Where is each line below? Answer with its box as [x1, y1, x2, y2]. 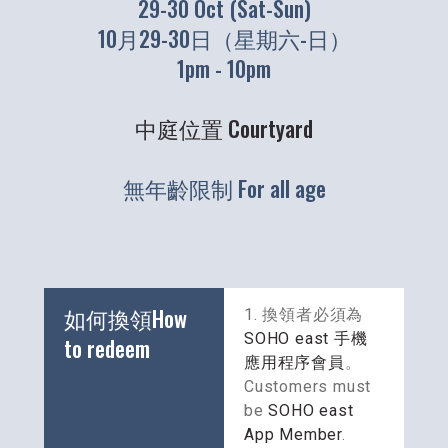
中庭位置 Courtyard [135, 112, 313, 145]
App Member [244, 425, 343, 445]
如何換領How [64, 302, 187, 335]
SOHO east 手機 [244, 329, 368, 349]
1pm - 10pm [177, 52, 271, 85]
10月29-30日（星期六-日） [97, 22, 351, 55]
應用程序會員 [244, 353, 345, 373]
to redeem [64, 332, 150, 365]
